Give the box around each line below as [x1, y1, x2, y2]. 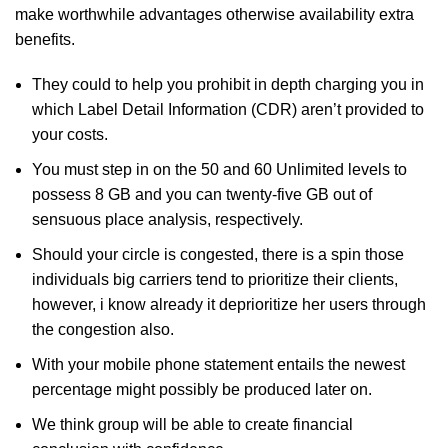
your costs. [32, 126, 108, 143]
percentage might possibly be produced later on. [32, 381, 372, 398]
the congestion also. [32, 321, 174, 338]
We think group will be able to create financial [32, 416, 353, 433]
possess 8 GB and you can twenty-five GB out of [32, 186, 372, 203]
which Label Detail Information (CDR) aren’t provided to [32, 101, 424, 118]
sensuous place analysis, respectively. [32, 211, 303, 228]
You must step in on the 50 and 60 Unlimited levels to [32, 161, 407, 178]
